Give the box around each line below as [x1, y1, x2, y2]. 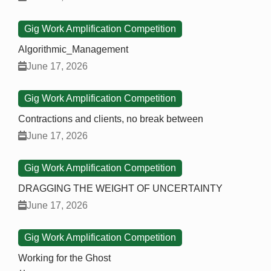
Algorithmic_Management [18, 44, 128, 55]
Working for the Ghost [18, 253, 111, 264]
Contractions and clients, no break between [18, 114, 203, 125]
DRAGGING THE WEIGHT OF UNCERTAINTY [18, 183, 223, 194]
